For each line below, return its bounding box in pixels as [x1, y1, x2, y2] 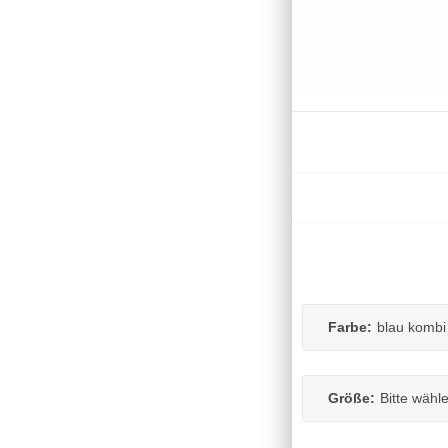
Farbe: [328, 318, 372, 335]
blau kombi [377, 318, 446, 335]
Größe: [328, 389, 375, 406]
